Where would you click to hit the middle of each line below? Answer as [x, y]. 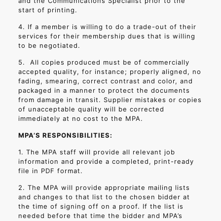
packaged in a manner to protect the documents [104, 90]
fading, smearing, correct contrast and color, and [105, 81]
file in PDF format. [50, 171]
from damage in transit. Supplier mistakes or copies [110, 100]
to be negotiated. [49, 45]
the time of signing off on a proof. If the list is [101, 206]
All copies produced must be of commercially [110, 62]
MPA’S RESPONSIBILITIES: [65, 135]
